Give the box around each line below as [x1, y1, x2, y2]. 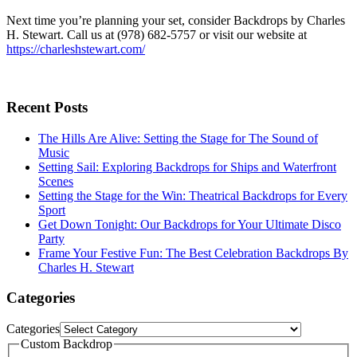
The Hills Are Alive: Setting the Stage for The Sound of [38, 131, 318, 145]
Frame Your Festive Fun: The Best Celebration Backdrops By [38, 245, 348, 260]
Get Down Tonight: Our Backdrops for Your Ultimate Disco [38, 217, 341, 231]
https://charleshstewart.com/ [6, 42, 145, 57]
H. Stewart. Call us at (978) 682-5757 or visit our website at [6, 28, 307, 42]
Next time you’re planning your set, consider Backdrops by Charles [6, 14, 345, 28]
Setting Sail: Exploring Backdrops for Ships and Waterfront [38, 159, 336, 174]
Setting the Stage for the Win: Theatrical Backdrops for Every [38, 188, 347, 202]
